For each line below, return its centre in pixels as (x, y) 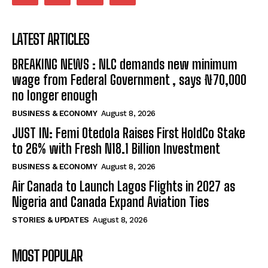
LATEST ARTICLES (51, 39)
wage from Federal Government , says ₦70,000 (129, 80)
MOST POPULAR (47, 255)
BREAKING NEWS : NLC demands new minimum (125, 64)
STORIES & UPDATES (51, 220)
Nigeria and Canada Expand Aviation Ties (110, 202)
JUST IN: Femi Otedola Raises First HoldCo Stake (129, 133)
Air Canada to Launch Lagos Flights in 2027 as (124, 186)
